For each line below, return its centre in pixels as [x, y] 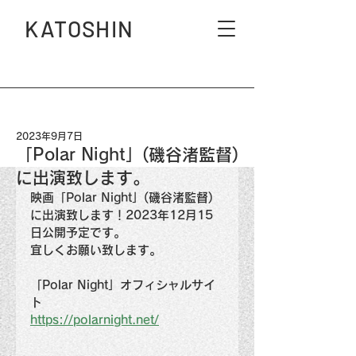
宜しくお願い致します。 [96, 250]
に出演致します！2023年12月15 [122, 215]
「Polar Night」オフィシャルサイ [123, 285]
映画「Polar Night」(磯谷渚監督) [122, 197]
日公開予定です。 [78, 232]
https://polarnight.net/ [95, 320]
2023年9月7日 [49, 136]
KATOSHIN [79, 29]
